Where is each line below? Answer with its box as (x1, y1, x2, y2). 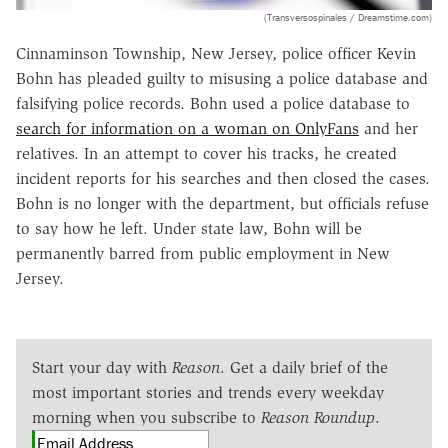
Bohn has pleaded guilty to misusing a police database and (16, 68, 428, 88)
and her (359, 118, 418, 138)
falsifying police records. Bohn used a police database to (16, 93, 410, 113)
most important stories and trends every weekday (32, 382, 384, 402)
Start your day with (32, 357, 172, 377)
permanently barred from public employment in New (16, 243, 390, 263)
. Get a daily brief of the (220, 357, 388, 377)
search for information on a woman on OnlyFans (16, 118, 359, 138)
